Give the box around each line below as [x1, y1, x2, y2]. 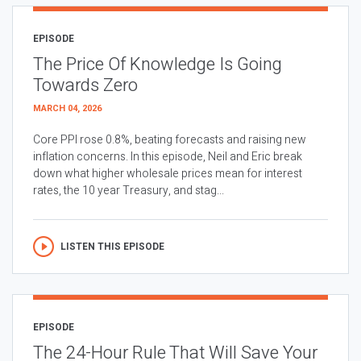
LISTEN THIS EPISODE [60, 239, 164, 255]
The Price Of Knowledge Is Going [33, 52, 282, 78]
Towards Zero [33, 73, 138, 99]
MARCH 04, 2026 [33, 102, 102, 116]
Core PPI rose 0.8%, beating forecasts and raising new [33, 131, 306, 149]
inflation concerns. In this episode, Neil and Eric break [33, 148, 302, 166]
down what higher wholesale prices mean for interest [33, 165, 302, 183]
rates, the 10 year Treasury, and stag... [33, 182, 224, 200]
